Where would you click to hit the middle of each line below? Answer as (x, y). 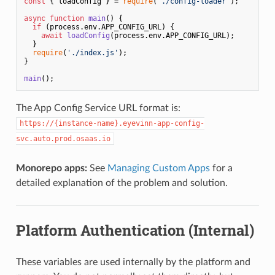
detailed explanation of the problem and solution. (122, 183)
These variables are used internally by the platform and (133, 262)
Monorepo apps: (51, 168)
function (67, 18)
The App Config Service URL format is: (98, 108)
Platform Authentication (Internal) (135, 230)
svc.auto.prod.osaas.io (63, 138)
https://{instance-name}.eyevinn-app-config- (112, 123)
